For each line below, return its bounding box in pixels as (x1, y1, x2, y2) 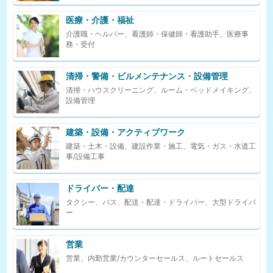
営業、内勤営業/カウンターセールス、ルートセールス (66, 253, 244, 263)
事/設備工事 (66, 152, 105, 161)
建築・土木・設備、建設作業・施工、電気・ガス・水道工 (66, 141, 257, 151)
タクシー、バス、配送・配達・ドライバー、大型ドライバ (66, 197, 257, 207)
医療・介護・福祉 (66, 15, 135, 25)
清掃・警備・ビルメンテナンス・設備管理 (66, 71, 229, 81)
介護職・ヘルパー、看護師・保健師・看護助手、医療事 (66, 29, 249, 38)
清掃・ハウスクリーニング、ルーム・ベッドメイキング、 (66, 85, 257, 94)
